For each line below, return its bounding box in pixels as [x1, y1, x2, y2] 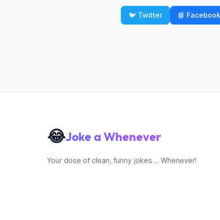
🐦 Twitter [129, 11, 162, 19]
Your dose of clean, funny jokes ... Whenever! [47, 156, 196, 165]
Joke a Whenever [65, 129, 161, 144]
